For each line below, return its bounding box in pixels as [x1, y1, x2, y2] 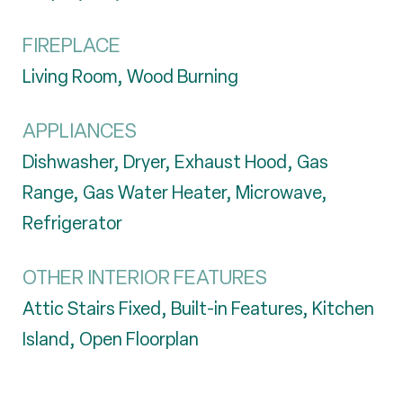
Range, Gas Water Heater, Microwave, [22, 181, 327, 204]
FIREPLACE [22, 32, 121, 58]
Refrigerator [22, 211, 122, 235]
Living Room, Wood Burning [22, 65, 238, 88]
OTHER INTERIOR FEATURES [22, 264, 267, 291]
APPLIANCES [22, 118, 137, 144]
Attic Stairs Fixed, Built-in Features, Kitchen [22, 297, 374, 320]
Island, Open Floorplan [22, 327, 199, 351]
